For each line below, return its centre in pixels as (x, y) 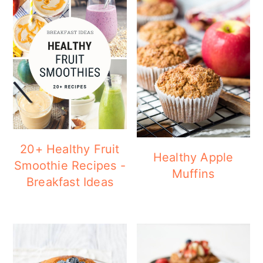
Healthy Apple (193, 158)
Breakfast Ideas (70, 182)
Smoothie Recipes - (70, 165)
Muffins (193, 174)
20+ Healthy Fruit (70, 149)
